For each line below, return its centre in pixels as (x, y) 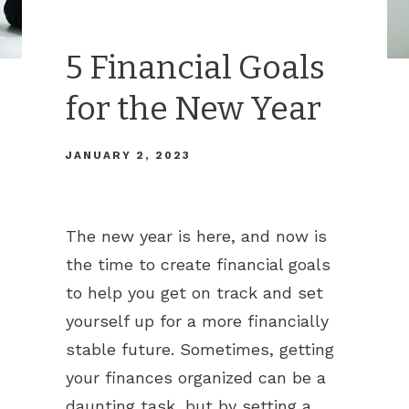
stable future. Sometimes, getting (200, 349)
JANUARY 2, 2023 (128, 155)
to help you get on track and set (194, 293)
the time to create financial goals (198, 264)
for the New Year (194, 109)
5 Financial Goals (195, 68)
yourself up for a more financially (197, 321)
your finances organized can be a (196, 378)
